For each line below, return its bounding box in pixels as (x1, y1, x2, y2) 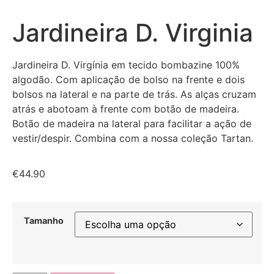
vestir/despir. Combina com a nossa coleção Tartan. (12, 132, 253, 144)
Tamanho (23, 215, 64, 226)
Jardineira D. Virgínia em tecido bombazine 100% (12, 59, 240, 71)
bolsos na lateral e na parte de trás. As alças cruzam (12, 88, 256, 100)
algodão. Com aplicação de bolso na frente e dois (12, 73, 245, 86)
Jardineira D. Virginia (12, 18, 253, 48)
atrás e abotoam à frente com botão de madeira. (12, 103, 239, 115)
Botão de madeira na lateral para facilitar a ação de (12, 117, 251, 130)
